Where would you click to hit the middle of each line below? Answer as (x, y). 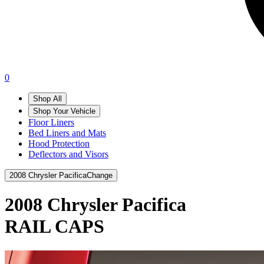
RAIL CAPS (55, 227)
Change (100, 175)
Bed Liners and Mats (67, 133)
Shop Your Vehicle (64, 111)
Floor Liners (51, 122)
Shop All (47, 99)
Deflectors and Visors (68, 154)
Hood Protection (59, 143)
